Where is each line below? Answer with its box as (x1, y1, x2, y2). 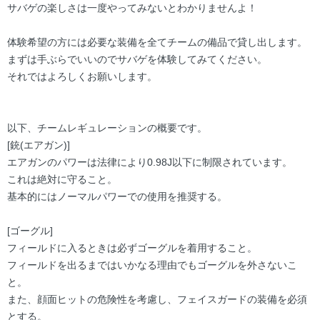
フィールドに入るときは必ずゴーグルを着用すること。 (7, 242, 257, 254)
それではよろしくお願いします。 (7, 71, 157, 83)
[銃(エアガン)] (7, 139, 70, 151)
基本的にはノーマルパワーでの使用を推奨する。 (7, 191, 227, 203)
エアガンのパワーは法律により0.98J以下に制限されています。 (7, 156, 292, 169)
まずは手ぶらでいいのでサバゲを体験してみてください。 (7, 54, 267, 66)
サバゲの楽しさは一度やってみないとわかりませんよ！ (7, 2, 257, 14)
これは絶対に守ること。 (7, 174, 117, 186)
